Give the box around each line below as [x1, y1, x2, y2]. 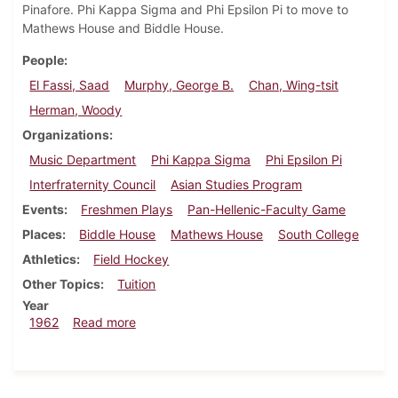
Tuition [117, 276, 156, 292]
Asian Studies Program [171, 177, 303, 193]
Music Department [29, 152, 137, 168]
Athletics [22, 251, 76, 267]
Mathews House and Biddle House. [22, 20, 224, 36]
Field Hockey [93, 251, 170, 267]
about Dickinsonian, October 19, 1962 [134, 314, 354, 330]
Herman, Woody [29, 102, 123, 118]
